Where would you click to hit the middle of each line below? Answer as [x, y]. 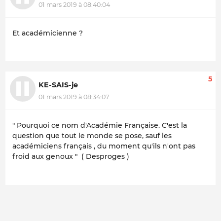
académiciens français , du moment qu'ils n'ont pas [104, 146]
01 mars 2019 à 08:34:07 [74, 97]
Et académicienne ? [48, 33]
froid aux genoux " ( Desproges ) [71, 157]
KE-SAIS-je [58, 85]
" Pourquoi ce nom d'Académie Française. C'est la [100, 126]
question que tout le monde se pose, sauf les [92, 136]
